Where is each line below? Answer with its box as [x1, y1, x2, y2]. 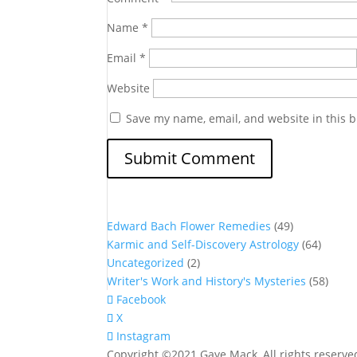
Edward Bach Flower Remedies [107, 218, 272, 233]
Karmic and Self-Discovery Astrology [107, 237, 300, 252]
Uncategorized [107, 255, 185, 270]
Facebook [116, 292, 167, 307]
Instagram [116, 328, 171, 343]
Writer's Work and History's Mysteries [107, 273, 307, 288]
